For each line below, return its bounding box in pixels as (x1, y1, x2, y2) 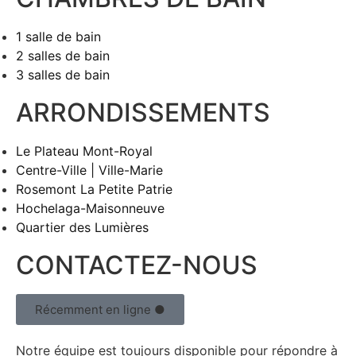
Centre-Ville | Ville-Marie (16, 162, 163, 178)
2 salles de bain (16, 48, 110, 64)
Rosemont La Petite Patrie (16, 181, 172, 197)
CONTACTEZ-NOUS (16, 250, 257, 281)
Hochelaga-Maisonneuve (16, 200, 164, 216)
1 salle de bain (16, 29, 101, 44)
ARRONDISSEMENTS (16, 97, 270, 128)
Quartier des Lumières (16, 219, 149, 235)
